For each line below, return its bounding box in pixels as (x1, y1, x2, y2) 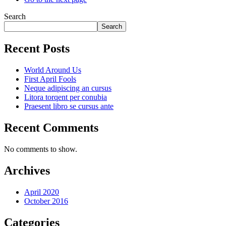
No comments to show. (4, 144, 77, 153)
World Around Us (24, 66, 81, 75)
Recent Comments (4, 121, 98, 135)
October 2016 (24, 196, 68, 205)
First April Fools (24, 75, 76, 84)
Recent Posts (4, 42, 70, 55)
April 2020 (24, 187, 59, 196)
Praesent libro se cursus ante (24, 102, 114, 111)
